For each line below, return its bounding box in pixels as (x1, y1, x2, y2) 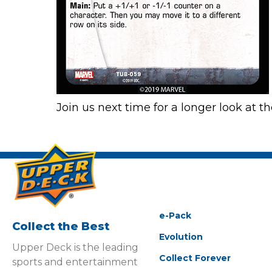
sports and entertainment (12, 256, 138, 268)
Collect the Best (12, 220, 109, 234)
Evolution (158, 231, 203, 243)
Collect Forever (158, 253, 231, 264)
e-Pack (158, 210, 191, 222)
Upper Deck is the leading (12, 242, 138, 254)
